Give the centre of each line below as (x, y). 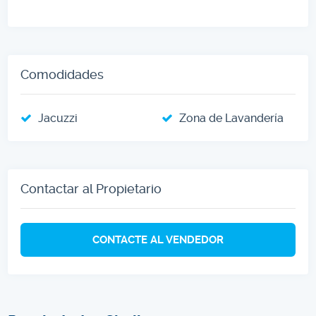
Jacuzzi (58, 119)
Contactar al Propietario (91, 189)
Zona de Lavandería (231, 119)
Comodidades (62, 75)
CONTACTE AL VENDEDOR (158, 240)
